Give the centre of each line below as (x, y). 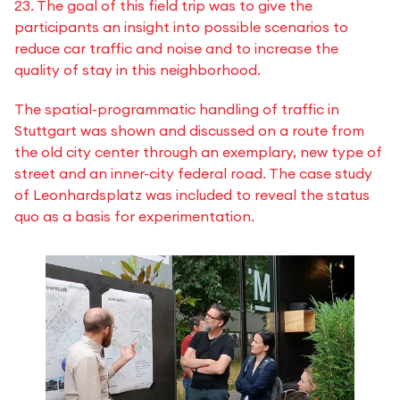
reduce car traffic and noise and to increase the (176, 48)
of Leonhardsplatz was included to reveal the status (192, 194)
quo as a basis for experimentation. (134, 216)
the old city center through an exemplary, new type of (198, 151)
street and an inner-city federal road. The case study (193, 173)
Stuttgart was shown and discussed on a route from (189, 130)
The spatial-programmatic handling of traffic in (177, 108)
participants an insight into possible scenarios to (181, 26)
